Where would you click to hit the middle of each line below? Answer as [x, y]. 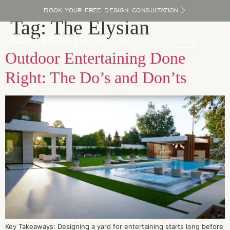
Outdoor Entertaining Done [95, 58]
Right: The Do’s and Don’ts [96, 78]
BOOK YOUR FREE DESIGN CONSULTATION [111, 10]
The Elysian [100, 27]
